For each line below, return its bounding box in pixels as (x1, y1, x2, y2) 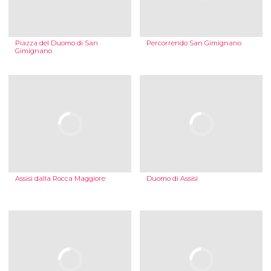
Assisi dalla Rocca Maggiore (15, 174, 105, 183)
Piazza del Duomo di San (15, 39, 98, 48)
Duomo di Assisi (146, 174, 198, 183)
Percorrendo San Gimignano (146, 39, 241, 48)
